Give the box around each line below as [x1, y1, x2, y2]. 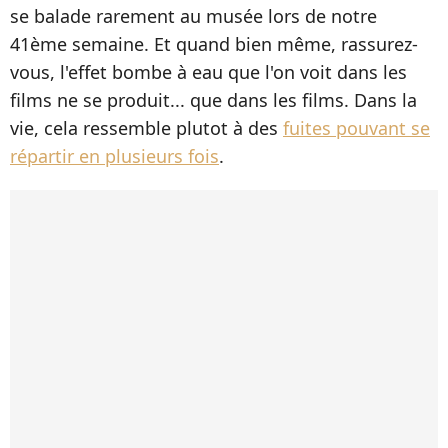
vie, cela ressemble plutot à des [10, 115, 283, 140]
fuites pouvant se [283, 115, 430, 140]
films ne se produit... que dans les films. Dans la [10, 87, 417, 112]
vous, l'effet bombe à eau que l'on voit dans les [10, 59, 407, 84]
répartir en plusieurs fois [10, 143, 219, 168]
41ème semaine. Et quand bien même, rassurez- [10, 31, 418, 56]
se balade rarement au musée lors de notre [10, 3, 377, 28]
